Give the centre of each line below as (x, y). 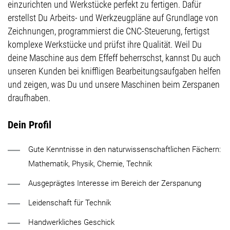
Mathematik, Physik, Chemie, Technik (90, 164)
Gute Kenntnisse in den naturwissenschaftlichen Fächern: (124, 150)
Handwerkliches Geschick (71, 223)
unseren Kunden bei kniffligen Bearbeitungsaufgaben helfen (114, 71)
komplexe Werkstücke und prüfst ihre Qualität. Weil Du (105, 45)
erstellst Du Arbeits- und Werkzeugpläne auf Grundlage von (113, 18)
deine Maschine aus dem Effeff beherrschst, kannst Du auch (114, 58)
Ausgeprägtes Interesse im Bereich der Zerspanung (115, 184)
